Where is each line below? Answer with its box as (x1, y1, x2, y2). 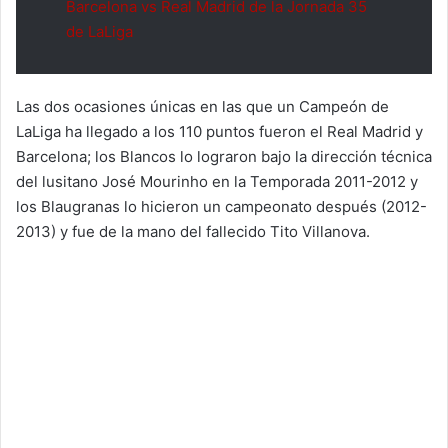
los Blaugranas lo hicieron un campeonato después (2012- (16, 196, 427, 216)
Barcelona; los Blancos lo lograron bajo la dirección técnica (16, 146, 432, 166)
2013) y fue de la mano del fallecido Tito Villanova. (16, 221, 370, 241)
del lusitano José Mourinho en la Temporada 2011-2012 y (16, 171, 418, 191)
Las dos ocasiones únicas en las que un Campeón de (16, 96, 389, 116)
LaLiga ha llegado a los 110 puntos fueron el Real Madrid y (16, 121, 423, 141)
